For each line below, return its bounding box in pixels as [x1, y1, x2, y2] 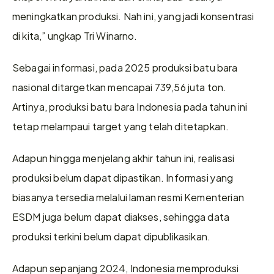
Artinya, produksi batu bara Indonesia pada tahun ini [12, 98, 248, 114]
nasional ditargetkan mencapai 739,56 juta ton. [12, 78, 227, 95]
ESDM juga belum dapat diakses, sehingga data [12, 208, 230, 224]
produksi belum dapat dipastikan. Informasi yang [12, 169, 234, 185]
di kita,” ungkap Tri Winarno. [12, 27, 138, 43]
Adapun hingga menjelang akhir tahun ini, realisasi [12, 149, 235, 166]
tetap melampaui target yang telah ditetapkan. [12, 117, 229, 134]
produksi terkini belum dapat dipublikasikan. [12, 228, 211, 244]
